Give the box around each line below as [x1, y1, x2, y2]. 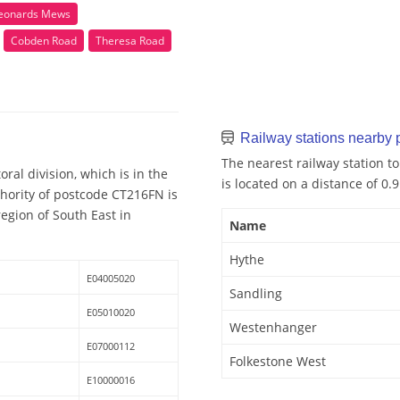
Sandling [229, 285, 282, 303]
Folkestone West [229, 353, 326, 371]
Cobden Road [11, 32, 77, 48]
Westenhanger [229, 319, 317, 337]
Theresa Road [96, 32, 164, 48]
